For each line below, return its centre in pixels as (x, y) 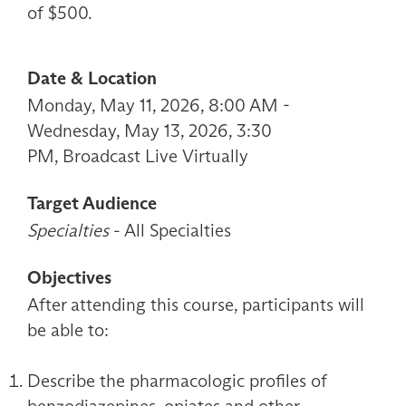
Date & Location (92, 78)
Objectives (69, 278)
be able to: (68, 330)
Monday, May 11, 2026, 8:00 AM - (159, 106)
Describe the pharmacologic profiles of (177, 381)
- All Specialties (170, 231)
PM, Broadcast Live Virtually (138, 156)
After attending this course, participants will (196, 305)
